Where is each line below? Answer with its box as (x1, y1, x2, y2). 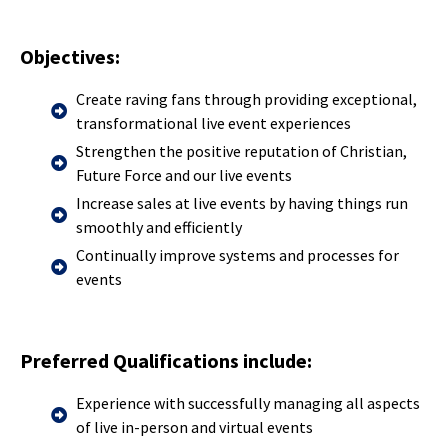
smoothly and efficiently (76, 216, 242, 237)
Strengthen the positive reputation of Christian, (76, 140, 407, 161)
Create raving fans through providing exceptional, (76, 88, 417, 109)
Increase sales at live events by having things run (76, 192, 408, 213)
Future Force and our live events (76, 164, 292, 185)
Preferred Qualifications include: (20, 347, 312, 373)
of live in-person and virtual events (76, 416, 313, 437)
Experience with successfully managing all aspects (76, 392, 420, 413)
